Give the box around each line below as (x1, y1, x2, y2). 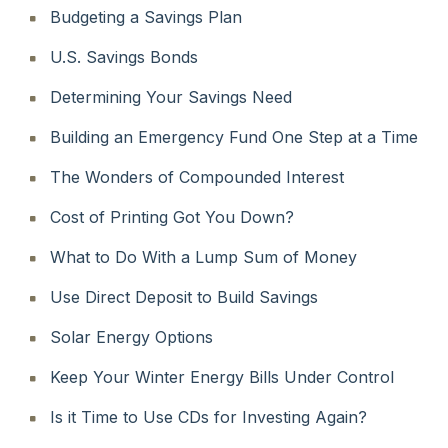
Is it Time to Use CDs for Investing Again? (50, 406, 367, 427)
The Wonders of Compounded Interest (50, 166, 344, 187)
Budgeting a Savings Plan (50, 6, 242, 27)
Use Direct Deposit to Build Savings (50, 286, 318, 307)
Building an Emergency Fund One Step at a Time (50, 126, 418, 147)
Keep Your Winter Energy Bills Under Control (50, 366, 394, 387)
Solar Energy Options (50, 326, 213, 347)
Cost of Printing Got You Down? (50, 206, 294, 227)
